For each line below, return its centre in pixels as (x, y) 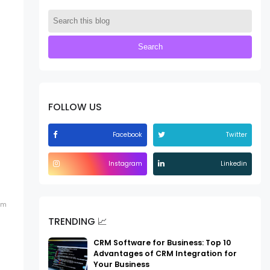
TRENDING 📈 (78, 221)
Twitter (237, 134)
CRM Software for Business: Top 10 (162, 243)
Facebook (128, 134)
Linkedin (234, 163)
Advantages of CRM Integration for (165, 254)
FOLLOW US (75, 107)
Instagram (126, 163)
